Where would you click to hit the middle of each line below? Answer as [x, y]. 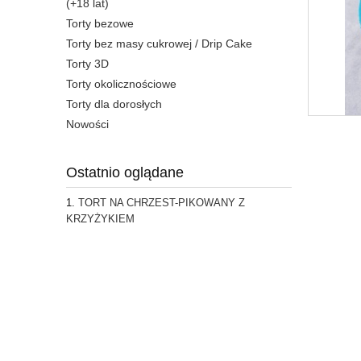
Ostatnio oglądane [125, 173]
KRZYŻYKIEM [100, 219]
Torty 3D [87, 64]
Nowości [87, 124]
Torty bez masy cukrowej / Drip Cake [159, 44]
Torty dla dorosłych [114, 104]
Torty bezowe [100, 24]
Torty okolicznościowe [121, 84]
